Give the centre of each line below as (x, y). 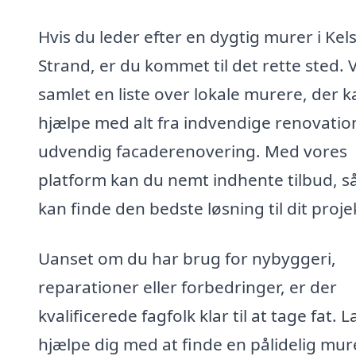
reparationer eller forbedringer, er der (188, 287)
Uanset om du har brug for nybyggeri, (187, 259)
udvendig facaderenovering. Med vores (193, 151)
